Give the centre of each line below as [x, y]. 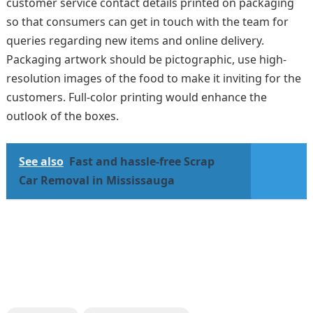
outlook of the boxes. [62, 116]
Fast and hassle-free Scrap [141, 161]
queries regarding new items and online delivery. [135, 41]
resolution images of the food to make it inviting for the [153, 78]
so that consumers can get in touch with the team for [147, 22]
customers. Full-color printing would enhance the [136, 97]
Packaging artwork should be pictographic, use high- [146, 59]
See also [41, 161]
